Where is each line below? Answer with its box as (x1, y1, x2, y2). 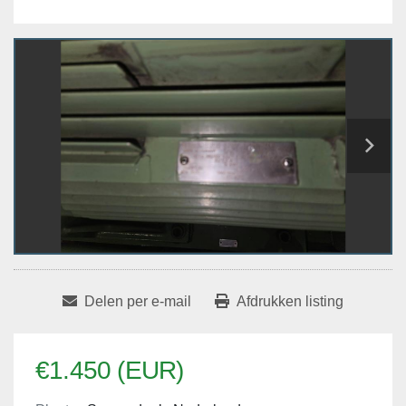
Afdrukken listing (237, 293, 343, 309)
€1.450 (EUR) (35, 355, 184, 384)
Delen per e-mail (84, 293, 191, 309)
